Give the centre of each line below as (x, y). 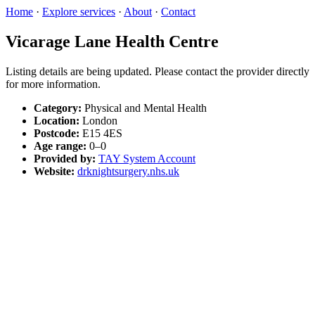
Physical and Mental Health (144, 108)
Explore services (79, 12)
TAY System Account (147, 158)
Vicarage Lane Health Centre (112, 41)
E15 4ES (101, 133)
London (98, 120)
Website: (54, 171)
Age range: (60, 146)
